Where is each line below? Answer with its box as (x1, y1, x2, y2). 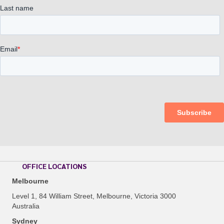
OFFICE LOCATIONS (22, 161, 86, 170)
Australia (12, 201, 39, 210)
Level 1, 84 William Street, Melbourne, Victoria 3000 (12, 191, 176, 200)
